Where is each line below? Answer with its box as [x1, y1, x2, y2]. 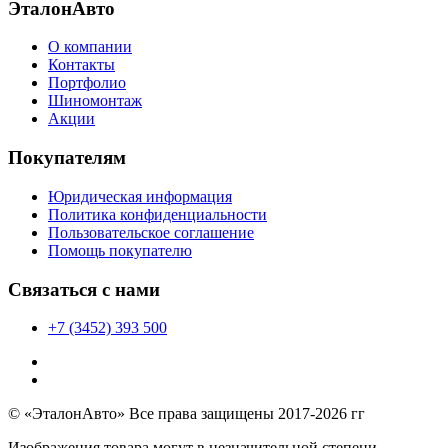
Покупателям [8, 147, 126, 169]
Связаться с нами [8, 278, 160, 300]
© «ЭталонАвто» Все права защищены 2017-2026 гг [8, 405, 365, 423]
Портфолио [48, 74, 126, 92]
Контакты [48, 56, 115, 74]
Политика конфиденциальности [48, 205, 267, 223]
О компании [48, 38, 132, 56]
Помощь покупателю [48, 241, 192, 259]
